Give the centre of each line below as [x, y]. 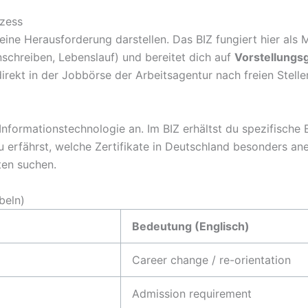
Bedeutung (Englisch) [191, 226]
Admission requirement [192, 293]
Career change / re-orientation [211, 260]
